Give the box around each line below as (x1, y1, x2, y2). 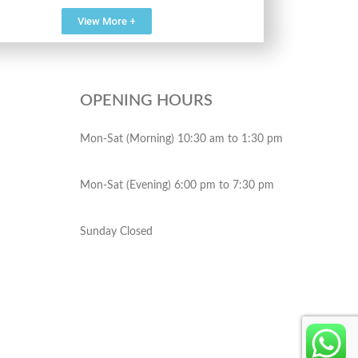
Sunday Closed (80, 226, 153, 237)
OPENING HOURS (80, 93, 213, 109)
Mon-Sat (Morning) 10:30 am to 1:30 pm (80, 133, 283, 145)
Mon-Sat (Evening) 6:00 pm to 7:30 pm (80, 180, 274, 191)
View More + (78, 15, 137, 27)
